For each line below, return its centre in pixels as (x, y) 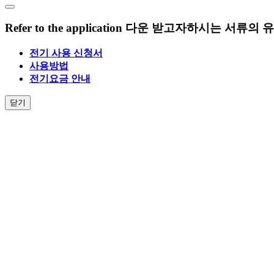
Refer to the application (65, 28)
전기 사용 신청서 (66, 53)
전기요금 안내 (60, 79)
